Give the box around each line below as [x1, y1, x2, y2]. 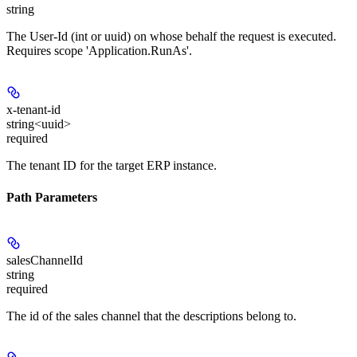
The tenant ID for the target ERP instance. [6, 159, 217, 173]
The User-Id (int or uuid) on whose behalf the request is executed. [6, 29, 336, 44]
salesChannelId [6, 253, 83, 267]
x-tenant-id [6, 103, 61, 117]
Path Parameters [6, 190, 97, 204]
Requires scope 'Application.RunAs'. [6, 44, 192, 58]
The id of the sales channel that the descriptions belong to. [6, 308, 296, 323]
